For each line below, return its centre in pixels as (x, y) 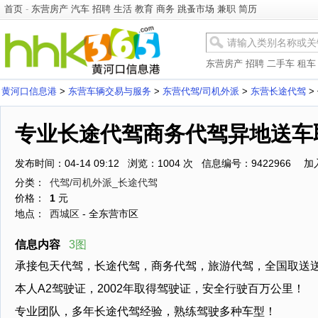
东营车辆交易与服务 (110, 91)
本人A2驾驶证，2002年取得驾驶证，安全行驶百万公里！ (160, 289)
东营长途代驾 (278, 91)
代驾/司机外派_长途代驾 (104, 182)
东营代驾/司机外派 (201, 91)
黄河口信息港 (29, 91)
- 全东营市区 (109, 214)
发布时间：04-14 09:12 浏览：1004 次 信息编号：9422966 (153, 163)
